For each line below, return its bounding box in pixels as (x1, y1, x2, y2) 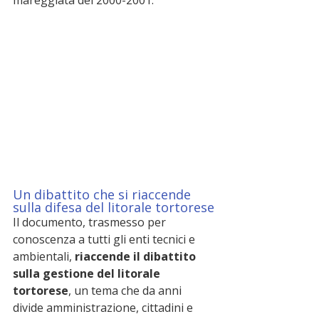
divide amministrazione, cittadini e (13, 299, 196, 315)
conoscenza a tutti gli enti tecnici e (13, 231, 198, 247)
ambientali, (13, 248, 75, 264)
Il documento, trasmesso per (13, 214, 169, 230)
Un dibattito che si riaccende (13, 185, 194, 203)
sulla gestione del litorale (13, 265, 163, 281)
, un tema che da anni (68, 282, 184, 298)
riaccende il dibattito (75, 248, 199, 264)
